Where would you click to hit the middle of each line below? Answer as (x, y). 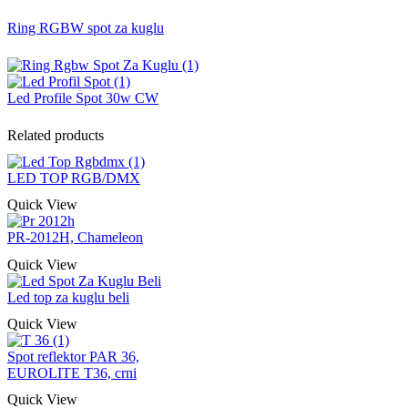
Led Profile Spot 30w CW (83, 98)
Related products (56, 135)
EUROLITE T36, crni (72, 372)
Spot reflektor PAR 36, (73, 356)
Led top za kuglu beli (68, 297)
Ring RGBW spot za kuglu (86, 28)
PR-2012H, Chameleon (75, 238)
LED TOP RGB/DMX (74, 178)
